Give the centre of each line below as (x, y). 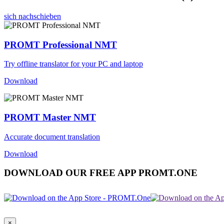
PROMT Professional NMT (60, 44)
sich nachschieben (32, 16)
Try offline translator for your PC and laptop (73, 64)
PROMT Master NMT (50, 117)
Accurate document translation (52, 136)
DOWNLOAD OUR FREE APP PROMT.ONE (101, 173)
